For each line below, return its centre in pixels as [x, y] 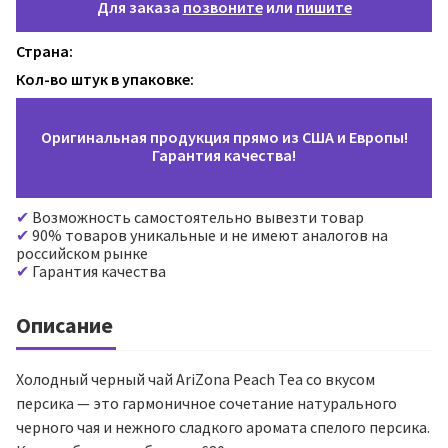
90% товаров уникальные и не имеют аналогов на [208, 235]
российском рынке [82, 253]
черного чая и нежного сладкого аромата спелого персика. [223, 427]
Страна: [44, 51]
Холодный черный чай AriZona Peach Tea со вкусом [195, 379]
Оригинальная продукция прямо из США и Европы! [224, 137]
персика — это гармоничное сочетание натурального [206, 403]
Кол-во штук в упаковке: [105, 79]
